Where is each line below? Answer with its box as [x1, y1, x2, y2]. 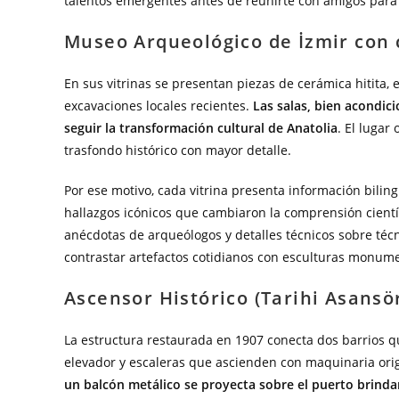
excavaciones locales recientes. [64, 97, 253, 114]
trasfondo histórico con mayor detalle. [64, 142, 291, 159]
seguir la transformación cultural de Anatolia [64, 119, 338, 136]
